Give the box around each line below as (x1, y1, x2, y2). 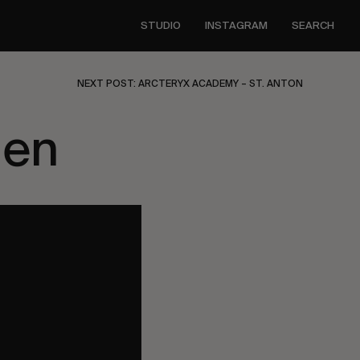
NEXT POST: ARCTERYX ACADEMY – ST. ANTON (77, 78, 304, 89)
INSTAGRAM (205, 19, 268, 31)
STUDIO (141, 19, 181, 31)
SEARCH (292, 19, 334, 31)
